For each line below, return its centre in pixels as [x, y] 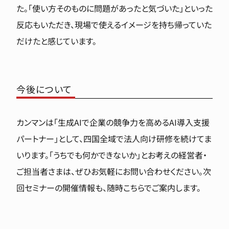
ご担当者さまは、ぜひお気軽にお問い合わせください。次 [114, 171]
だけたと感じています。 [56, 41]
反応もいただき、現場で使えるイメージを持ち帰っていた [114, 25]
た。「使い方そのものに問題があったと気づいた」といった [114, 8]
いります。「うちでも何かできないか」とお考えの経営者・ [112, 155]
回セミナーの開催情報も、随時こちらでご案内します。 [109, 188]
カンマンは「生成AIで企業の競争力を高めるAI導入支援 [113, 122]
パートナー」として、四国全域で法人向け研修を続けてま [114, 139]
